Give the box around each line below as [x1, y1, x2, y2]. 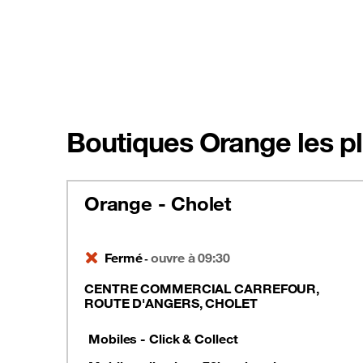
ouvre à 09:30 [151, 250, 230, 266]
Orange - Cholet [84, 191, 231, 216]
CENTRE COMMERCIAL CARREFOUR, [84, 280, 320, 297]
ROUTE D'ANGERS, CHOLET [84, 295, 258, 311]
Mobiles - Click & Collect [88, 331, 238, 347]
